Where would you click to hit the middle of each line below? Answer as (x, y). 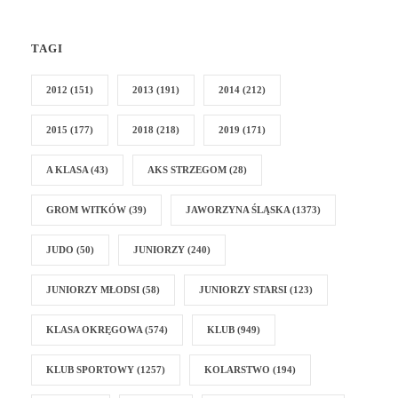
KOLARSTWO (237, 369)
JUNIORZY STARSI (243, 289)
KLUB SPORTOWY (90, 369)
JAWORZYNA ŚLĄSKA (238, 209)
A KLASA (67, 169)
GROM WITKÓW (86, 209)
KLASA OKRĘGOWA (94, 329)
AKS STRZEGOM (187, 169)
